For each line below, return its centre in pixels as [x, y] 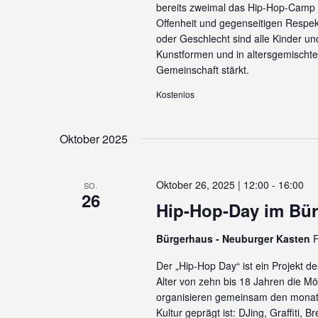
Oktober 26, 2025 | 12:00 [212, 185]
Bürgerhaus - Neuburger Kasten [234, 238]
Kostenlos [175, 94]
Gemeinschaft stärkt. [202, 70]
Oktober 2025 [94, 139]
